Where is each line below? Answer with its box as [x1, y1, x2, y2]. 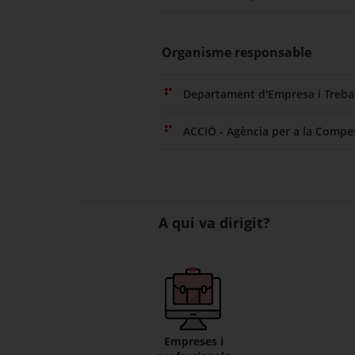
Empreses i [163, 334, 223, 349]
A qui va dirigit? [158, 213, 270, 232]
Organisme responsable [162, 44, 311, 61]
